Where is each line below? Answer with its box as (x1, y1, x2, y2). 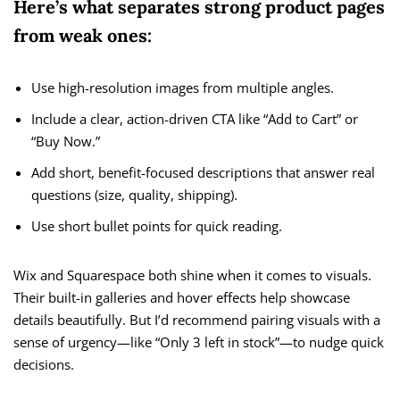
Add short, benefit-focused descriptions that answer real (31, 163, 375, 182)
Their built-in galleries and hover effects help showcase (13, 288, 350, 307)
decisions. (13, 355, 74, 374)
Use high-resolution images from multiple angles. (31, 79, 334, 97)
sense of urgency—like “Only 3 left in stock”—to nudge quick (13, 333, 384, 352)
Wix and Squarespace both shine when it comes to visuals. (13, 266, 371, 285)
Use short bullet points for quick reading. (31, 217, 282, 236)
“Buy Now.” (31, 132, 100, 151)
